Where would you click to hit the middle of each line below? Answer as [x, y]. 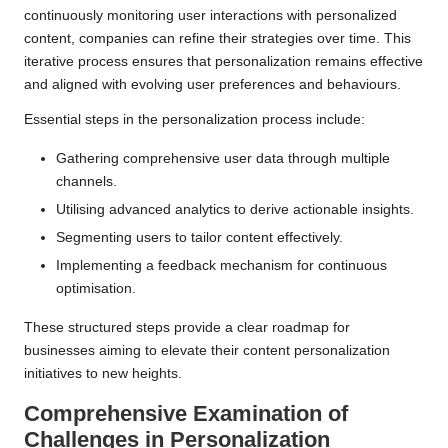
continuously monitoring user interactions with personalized [210, 15]
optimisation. [96, 288]
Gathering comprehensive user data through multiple [223, 158]
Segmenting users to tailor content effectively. [199, 237]
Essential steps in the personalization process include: [194, 119]
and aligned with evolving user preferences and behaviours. [212, 84]
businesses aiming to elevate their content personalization [207, 350]
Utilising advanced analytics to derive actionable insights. [235, 209]
